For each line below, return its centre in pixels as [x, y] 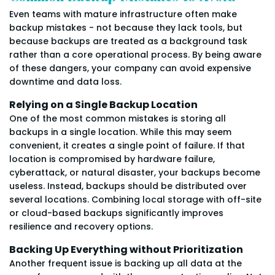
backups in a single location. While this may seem [120, 132]
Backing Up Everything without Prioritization [126, 250]
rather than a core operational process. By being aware [135, 55]
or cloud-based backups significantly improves [116, 213]
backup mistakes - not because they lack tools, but [126, 28]
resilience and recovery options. [81, 227]
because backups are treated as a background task [128, 41]
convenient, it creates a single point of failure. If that [127, 146]
